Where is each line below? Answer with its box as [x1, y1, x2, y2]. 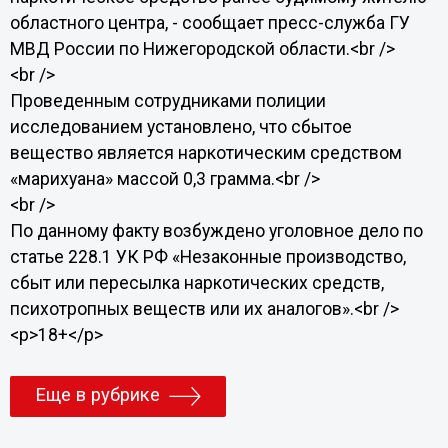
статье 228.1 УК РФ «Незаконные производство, [9, 247, 406, 267]
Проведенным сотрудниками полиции [9, 91, 326, 111]
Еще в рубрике [34, 384, 160, 407]
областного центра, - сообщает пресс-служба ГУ [9, 13, 410, 33]
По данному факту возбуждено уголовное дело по [9, 221, 423, 241]
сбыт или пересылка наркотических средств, [9, 273, 384, 293]
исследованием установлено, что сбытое [9, 117, 352, 137]
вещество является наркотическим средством [9, 143, 402, 163]
